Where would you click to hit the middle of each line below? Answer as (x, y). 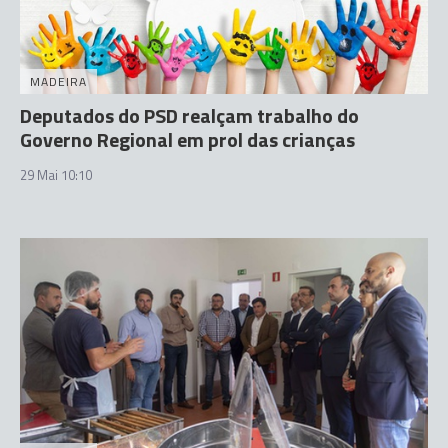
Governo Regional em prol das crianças (187, 139)
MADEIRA (58, 81)
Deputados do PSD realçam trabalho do (189, 115)
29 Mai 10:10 (56, 175)
